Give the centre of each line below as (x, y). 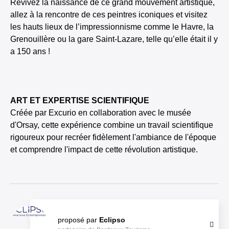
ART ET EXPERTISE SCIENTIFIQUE (80, 100)
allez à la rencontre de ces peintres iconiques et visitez (109, 15)
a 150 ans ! (30, 51)
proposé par (78, 220)
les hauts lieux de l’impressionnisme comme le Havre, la (112, 27)
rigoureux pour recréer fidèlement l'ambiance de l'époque (113, 137)
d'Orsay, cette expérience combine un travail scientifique (112, 125)
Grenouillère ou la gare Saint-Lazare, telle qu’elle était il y (114, 39)
